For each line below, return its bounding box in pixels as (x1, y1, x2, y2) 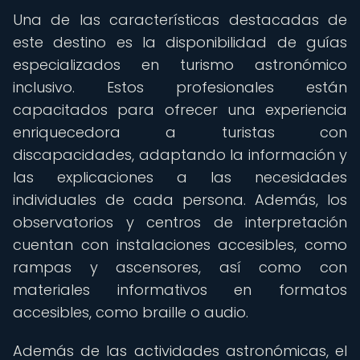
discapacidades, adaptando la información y (13, 145, 347, 165)
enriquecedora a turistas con (13, 122, 347, 142)
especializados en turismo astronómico (13, 55, 347, 75)
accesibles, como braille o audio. (13, 302, 248, 322)
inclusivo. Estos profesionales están (13, 77, 347, 97)
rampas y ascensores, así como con (13, 257, 347, 277)
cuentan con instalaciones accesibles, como (13, 235, 347, 255)
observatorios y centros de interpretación (13, 212, 347, 232)
